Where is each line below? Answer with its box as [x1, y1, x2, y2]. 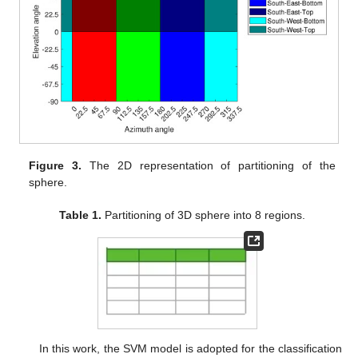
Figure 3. [29, 158, 82, 172]
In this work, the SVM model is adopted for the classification [38, 342, 342, 356]
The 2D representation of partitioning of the [82, 158, 336, 172]
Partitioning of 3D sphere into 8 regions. [101, 208, 306, 221]
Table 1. [59, 208, 102, 221]
